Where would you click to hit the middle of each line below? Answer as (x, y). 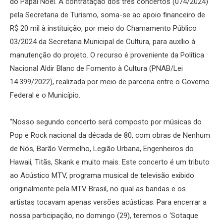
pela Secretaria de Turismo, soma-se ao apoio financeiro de (108, 15)
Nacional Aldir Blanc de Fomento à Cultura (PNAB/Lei (96, 68)
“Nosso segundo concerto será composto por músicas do (106, 122)
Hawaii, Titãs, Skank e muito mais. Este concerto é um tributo (110, 162)
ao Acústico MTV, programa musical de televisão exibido (102, 175)
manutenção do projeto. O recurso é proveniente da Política (107, 55)
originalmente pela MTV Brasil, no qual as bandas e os (98, 189)
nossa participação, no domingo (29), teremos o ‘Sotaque (104, 215)
